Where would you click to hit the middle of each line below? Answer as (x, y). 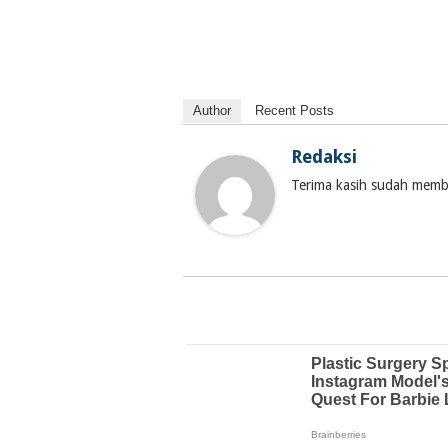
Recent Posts (294, 110)
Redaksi (323, 156)
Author (211, 110)
